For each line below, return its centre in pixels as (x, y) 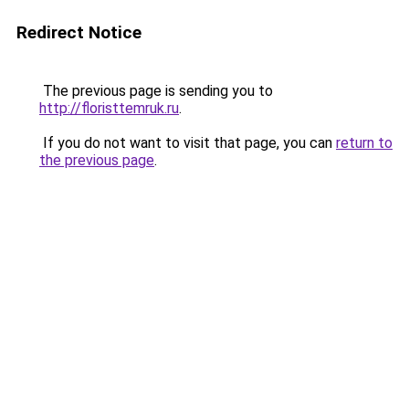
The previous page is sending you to (156, 91)
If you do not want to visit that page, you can (188, 143)
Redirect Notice (79, 32)
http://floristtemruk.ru (109, 108)
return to (364, 143)
